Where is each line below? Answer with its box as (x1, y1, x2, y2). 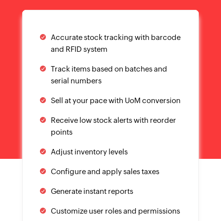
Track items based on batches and (50, 65, 167, 74)
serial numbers (50, 76, 102, 85)
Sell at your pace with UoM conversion (50, 96, 181, 105)
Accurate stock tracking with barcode (50, 33, 181, 42)
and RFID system (50, 45, 108, 54)
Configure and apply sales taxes (50, 167, 159, 176)
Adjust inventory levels (50, 147, 128, 156)
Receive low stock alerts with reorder (50, 116, 176, 125)
